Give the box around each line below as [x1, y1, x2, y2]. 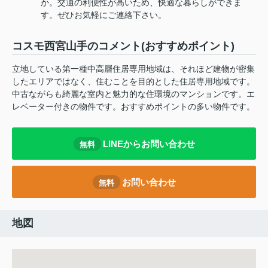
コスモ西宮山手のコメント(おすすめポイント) [12, 40, 234, 53]
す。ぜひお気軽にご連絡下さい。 [41, 10, 166, 20]
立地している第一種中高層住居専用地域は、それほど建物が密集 [12, 64, 255, 74]
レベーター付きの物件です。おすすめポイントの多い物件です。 [12, 102, 255, 112]
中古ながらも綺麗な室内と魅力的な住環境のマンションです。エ [12, 89, 255, 99]
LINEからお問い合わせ [102, 138, 195, 149]
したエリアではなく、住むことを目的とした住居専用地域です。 [12, 77, 255, 87]
